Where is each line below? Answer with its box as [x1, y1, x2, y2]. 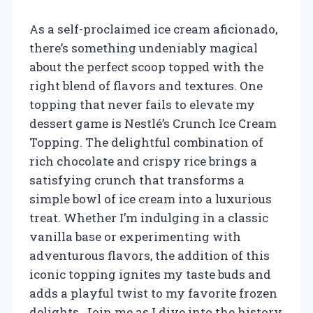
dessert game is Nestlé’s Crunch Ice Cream [29, 115, 277, 131]
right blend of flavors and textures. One [29, 77, 263, 94]
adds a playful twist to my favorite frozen [29, 284, 277, 301]
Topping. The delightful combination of [29, 133, 263, 150]
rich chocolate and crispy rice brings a [29, 152, 257, 169]
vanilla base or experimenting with [29, 228, 241, 245]
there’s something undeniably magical [29, 39, 258, 56]
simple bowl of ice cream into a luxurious [29, 190, 272, 207]
